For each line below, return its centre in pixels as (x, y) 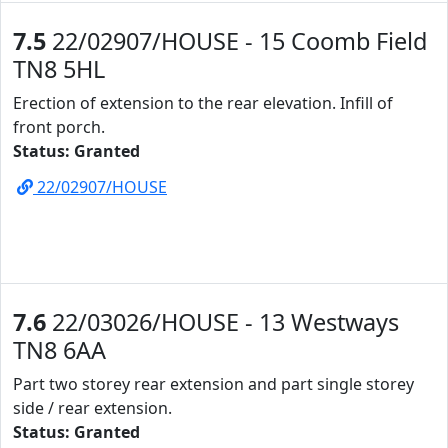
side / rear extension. (92, 408)
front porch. (59, 127)
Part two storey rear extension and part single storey (213, 384)
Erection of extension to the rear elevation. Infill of (203, 103)
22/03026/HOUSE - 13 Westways (222, 322)
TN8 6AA (59, 350)
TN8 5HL (59, 69)
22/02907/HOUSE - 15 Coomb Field (236, 41)
